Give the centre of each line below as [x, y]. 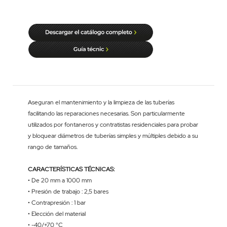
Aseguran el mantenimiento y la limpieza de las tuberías [101, 102]
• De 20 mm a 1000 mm [60, 180]
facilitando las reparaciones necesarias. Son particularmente [106, 113]
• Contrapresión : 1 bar [57, 202]
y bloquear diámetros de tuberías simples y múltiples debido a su [113, 136]
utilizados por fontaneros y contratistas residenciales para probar [113, 124]
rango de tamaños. [53, 147]
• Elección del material [57, 214]
